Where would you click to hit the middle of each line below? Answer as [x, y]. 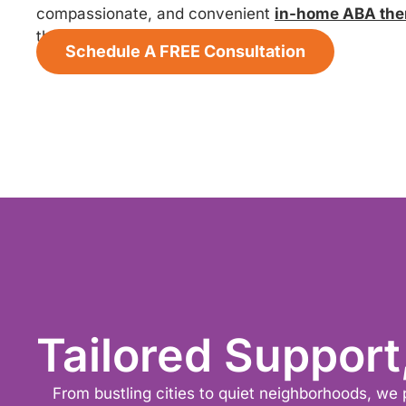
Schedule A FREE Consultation [185, 51]
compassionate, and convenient [155, 13]
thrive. [59, 36]
